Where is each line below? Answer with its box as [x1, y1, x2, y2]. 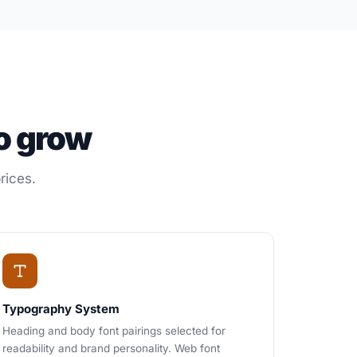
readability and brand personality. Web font [2, 342, 220, 355]
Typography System [2, 301, 120, 316]
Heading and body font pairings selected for [2, 324, 226, 337]
